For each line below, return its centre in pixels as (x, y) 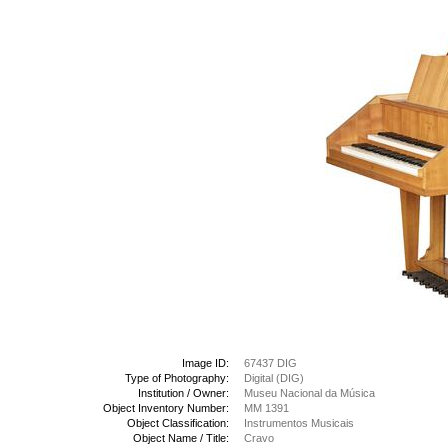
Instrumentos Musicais (299, 423)
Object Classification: (178, 423)
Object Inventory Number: (166, 408)
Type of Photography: (177, 378)
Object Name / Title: (181, 438)
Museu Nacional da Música (309, 393)
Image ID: (205, 363)
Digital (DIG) (274, 378)
